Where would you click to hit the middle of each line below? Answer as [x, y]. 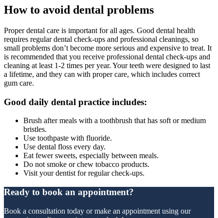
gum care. [19, 83]
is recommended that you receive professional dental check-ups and [107, 57]
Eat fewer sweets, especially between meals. [91, 156]
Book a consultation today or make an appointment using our [97, 211]
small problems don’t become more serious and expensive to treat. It [108, 48]
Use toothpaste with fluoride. [68, 138]
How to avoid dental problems [79, 10]
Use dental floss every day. [64, 147]
